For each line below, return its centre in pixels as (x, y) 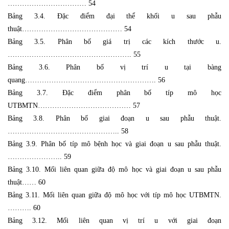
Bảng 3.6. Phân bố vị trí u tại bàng (114, 67)
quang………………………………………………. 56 (86, 80)
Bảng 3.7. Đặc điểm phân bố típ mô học (114, 93)
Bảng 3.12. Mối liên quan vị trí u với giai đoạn (114, 220)
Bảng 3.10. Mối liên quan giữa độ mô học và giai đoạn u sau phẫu (114, 169)
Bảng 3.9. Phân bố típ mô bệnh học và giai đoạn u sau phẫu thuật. (114, 144)
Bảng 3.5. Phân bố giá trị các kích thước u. (114, 41)
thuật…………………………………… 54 (70, 29)
